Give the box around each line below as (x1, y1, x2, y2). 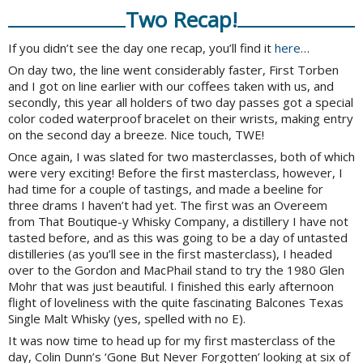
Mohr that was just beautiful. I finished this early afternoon (8, 278, 334, 295)
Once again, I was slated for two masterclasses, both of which (8, 148, 355, 165)
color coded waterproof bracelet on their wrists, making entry (8, 110, 353, 127)
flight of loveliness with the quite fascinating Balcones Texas (8, 294, 344, 311)
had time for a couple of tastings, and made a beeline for (8, 181, 323, 198)
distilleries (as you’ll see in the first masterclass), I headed (8, 246, 332, 263)
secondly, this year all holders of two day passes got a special (8, 94, 353, 111)
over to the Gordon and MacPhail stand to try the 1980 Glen (8, 262, 344, 279)
